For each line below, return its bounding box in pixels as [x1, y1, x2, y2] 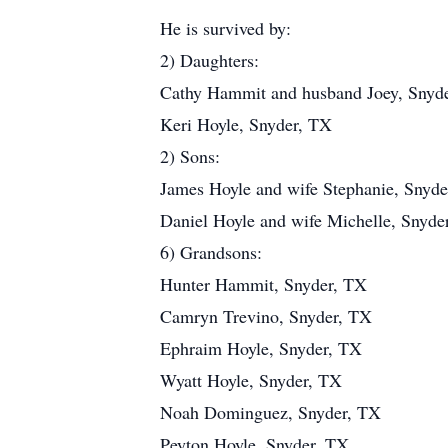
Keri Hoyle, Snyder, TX [160, 112, 332, 136]
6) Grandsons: [160, 240, 262, 264]
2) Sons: [160, 144, 220, 168]
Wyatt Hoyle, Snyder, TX [160, 368, 342, 392]
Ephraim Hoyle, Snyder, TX [160, 336, 362, 360]
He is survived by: [160, 16, 291, 40]
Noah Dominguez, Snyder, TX [160, 400, 381, 424]
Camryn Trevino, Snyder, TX [160, 304, 372, 328]
